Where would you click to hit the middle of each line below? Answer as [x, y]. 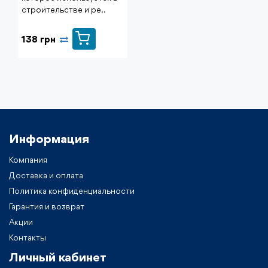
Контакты [28, 238]
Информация [49, 139]
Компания [28, 160]
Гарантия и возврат [47, 207]
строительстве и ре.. [64, 10]
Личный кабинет [58, 258]
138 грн [39, 40]
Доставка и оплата [46, 176]
